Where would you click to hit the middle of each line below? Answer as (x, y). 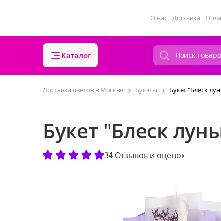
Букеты (146, 90)
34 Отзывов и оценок (145, 155)
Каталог (76, 55)
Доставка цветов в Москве (83, 90)
